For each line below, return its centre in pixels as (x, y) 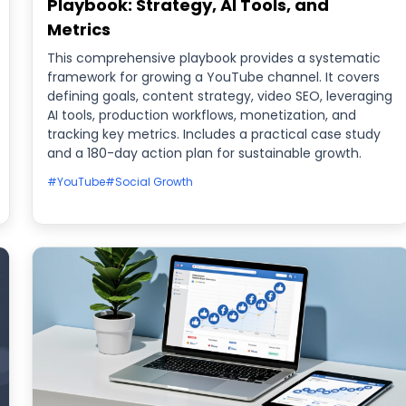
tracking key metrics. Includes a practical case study (213, 134)
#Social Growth (149, 182)
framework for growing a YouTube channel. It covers (213, 77)
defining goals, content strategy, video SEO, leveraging (219, 96)
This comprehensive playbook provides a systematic (213, 58)
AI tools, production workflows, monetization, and (201, 115)
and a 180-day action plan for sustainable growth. (204, 153)
